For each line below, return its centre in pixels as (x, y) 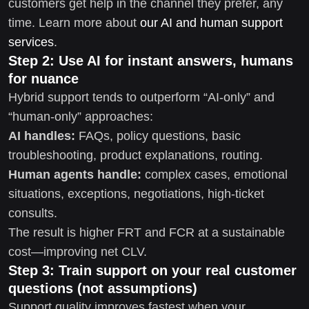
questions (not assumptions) (103, 288)
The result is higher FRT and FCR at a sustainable (147, 232)
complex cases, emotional (215, 174)
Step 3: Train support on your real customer (152, 270)
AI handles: (42, 136)
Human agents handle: (75, 174)
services (31, 42)
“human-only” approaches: (81, 116)
